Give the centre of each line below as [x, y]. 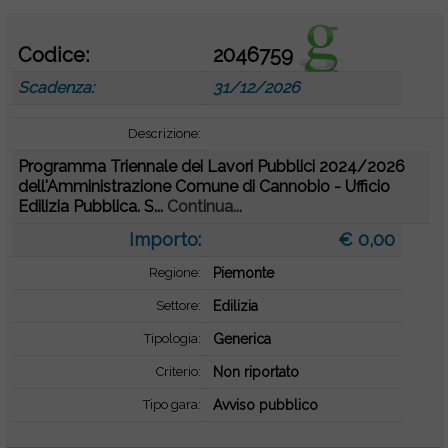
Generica [241, 339]
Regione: [174, 272]
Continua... [205, 206]
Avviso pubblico [265, 405]
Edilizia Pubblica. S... [93, 206]
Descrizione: [164, 133]
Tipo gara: [171, 404]
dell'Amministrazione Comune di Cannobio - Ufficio [204, 186]
